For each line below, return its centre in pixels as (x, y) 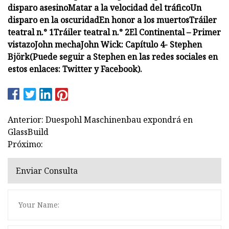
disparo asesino (38, 7)
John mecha (58, 44)
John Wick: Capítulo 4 (123, 44)
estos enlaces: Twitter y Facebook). (75, 69)
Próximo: (25, 144)
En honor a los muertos (144, 20)
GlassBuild (28, 132)
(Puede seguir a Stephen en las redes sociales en (124, 56)
